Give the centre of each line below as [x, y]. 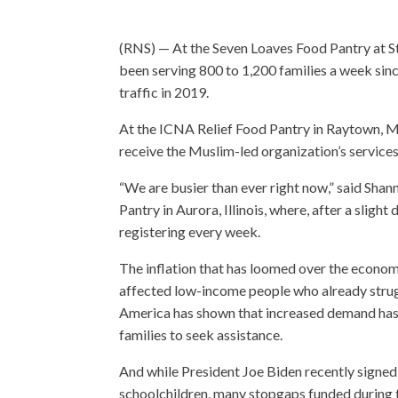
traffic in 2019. [164, 92]
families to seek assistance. [201, 334]
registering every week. [190, 231]
